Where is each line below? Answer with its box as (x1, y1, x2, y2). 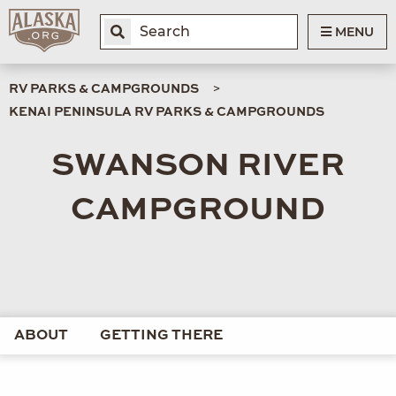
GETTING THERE (100, 328, 223, 343)
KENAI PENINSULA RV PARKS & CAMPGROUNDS (9, 105, 324, 118)
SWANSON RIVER (51, 149, 345, 182)
